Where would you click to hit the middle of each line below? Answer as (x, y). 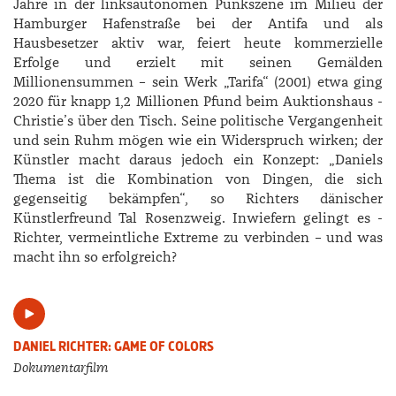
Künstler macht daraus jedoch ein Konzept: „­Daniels (198, 160)
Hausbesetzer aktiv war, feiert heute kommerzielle (198, 44)
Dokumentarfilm (61, 369)
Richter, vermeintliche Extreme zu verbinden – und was (198, 238)
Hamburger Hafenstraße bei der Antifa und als (198, 24)
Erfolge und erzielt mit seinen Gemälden (198, 63)
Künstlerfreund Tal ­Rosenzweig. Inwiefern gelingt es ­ (198, 219)
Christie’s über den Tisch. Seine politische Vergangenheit (198, 122)
